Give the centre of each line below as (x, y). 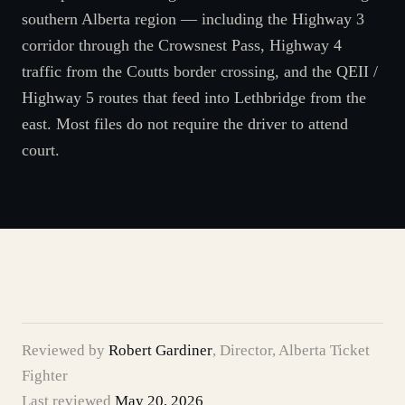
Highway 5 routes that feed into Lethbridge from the (194, 98)
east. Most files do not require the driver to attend (185, 124)
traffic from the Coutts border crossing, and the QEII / (200, 71)
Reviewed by (65, 350)
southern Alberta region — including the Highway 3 (193, 19)
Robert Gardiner (160, 350)
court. (41, 150)
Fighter (45, 376)
